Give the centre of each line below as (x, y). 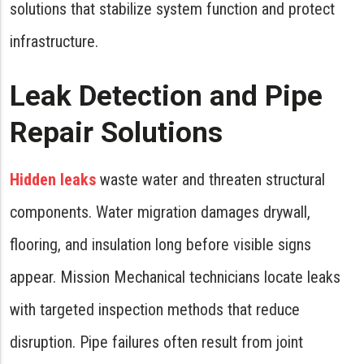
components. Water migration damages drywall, (160, 212)
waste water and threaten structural (210, 180)
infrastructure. (54, 41)
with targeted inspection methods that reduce (155, 310)
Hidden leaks (53, 180)
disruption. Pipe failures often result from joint (156, 342)
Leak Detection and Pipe (166, 96)
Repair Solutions (116, 133)
